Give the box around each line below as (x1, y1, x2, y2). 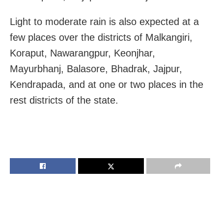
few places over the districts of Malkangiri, (10, 31, 192, 43)
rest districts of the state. (10, 94, 118, 106)
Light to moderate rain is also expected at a (10, 16, 199, 27)
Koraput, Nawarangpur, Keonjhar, (10, 47, 155, 58)
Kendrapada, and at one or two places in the (10, 79, 203, 90)
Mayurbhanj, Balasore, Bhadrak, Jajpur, (10, 63, 182, 74)
